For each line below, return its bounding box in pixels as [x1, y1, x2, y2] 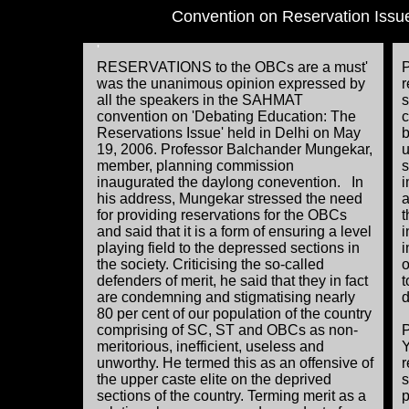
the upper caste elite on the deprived [97, 372, 331, 387]
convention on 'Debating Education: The [97, 109, 356, 124]
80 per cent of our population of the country [97, 306, 372, 321]
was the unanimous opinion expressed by [97, 76, 365, 91]
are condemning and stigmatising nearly [97, 289, 355, 305]
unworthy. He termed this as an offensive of [97, 355, 373, 371]
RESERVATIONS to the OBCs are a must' [97, 59, 368, 75]
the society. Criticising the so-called [97, 257, 324, 272]
